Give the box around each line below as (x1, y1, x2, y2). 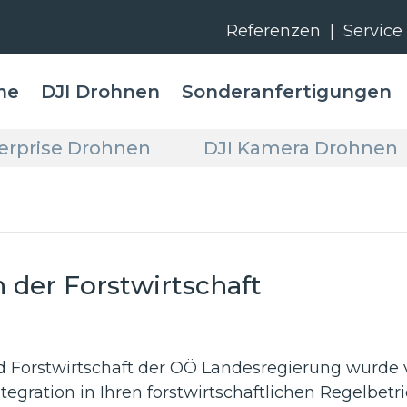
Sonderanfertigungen (182, 81, 392, 104)
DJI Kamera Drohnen (203, 137, 398, 160)
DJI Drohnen (41, 81, 161, 104)
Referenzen (226, 21, 321, 41)
